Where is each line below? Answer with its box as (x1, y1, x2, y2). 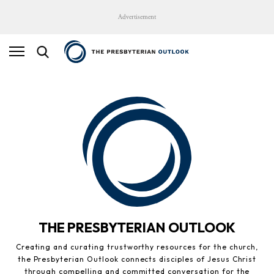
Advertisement (118, 13, 156, 21)
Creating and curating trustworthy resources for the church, (15, 242, 259, 251)
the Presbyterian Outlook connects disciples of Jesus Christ (17, 254, 257, 264)
